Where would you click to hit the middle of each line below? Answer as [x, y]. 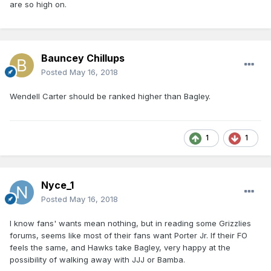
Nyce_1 [57, 185]
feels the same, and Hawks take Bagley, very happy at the [120, 248]
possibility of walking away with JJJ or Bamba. [99, 260]
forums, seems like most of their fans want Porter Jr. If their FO [129, 236]
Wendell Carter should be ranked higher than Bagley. [110, 96]
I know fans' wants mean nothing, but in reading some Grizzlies [130, 224]
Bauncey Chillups [83, 58]
